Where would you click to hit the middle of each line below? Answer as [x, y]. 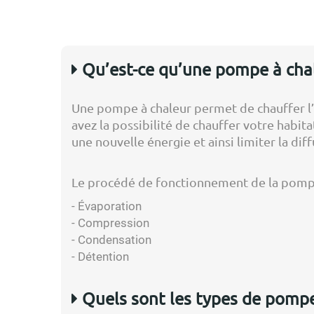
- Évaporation [107, 206]
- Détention [100, 257]
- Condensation [111, 240]
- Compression [110, 223]
